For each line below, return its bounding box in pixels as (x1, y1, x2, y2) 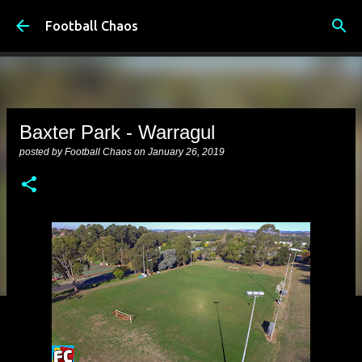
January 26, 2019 (148, 146, 225, 158)
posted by (19, 146, 65, 158)
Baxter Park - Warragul (19, 121, 215, 143)
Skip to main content (123, 13, 239, 27)
